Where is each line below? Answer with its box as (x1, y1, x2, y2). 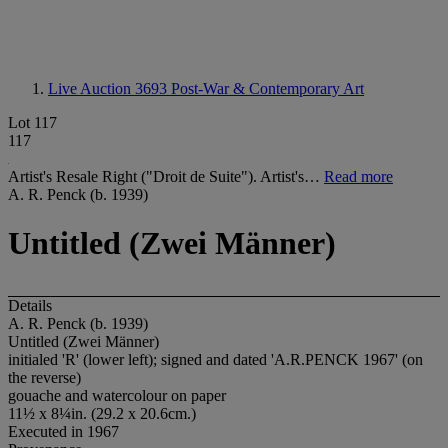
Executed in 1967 (8, 422, 119, 440)
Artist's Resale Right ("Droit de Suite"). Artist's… (8, 168, 324, 185)
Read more (324, 168, 393, 185)
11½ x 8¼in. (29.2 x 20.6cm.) (8, 404, 196, 422)
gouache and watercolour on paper (8, 386, 226, 404)
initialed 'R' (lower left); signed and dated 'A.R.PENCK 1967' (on (8, 350, 423, 368)
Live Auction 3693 (48, 80, 171, 97)
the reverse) (8, 368, 81, 386)
